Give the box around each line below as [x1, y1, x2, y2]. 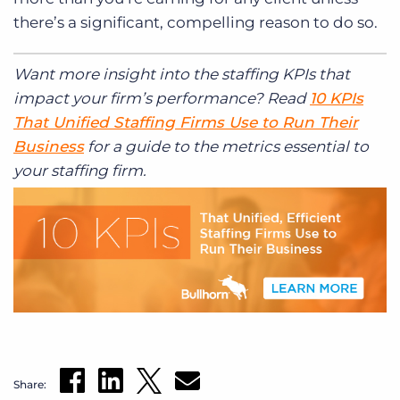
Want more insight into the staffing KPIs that [13, 64, 350, 83]
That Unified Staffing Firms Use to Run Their [13, 112, 358, 131]
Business [13, 137, 84, 155]
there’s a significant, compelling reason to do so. [13, 13, 378, 32]
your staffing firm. [13, 161, 146, 179]
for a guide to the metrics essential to [84, 137, 369, 155]
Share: [13, 377, 46, 391]
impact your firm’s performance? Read [13, 88, 310, 107]
